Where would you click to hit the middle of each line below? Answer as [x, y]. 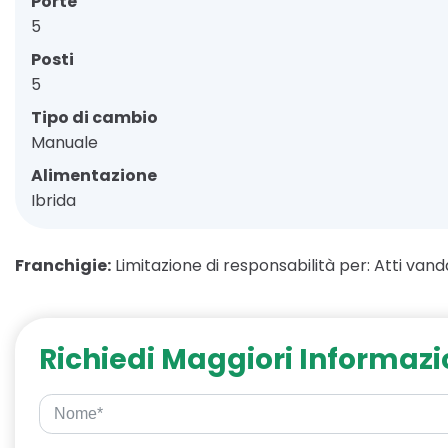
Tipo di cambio [94, 117]
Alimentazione [94, 175]
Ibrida [53, 200]
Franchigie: [63, 265]
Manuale [64, 142]
